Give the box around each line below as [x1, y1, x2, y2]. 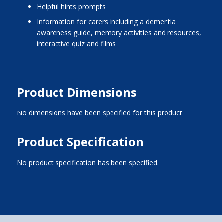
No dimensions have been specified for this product [16, 108, 182, 117]
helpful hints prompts [41, 1, 106, 11]
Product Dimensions [16, 83, 137, 100]
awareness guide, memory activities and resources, [36, 27, 201, 37]
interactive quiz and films [36, 38, 116, 48]
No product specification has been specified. [16, 157, 159, 167]
